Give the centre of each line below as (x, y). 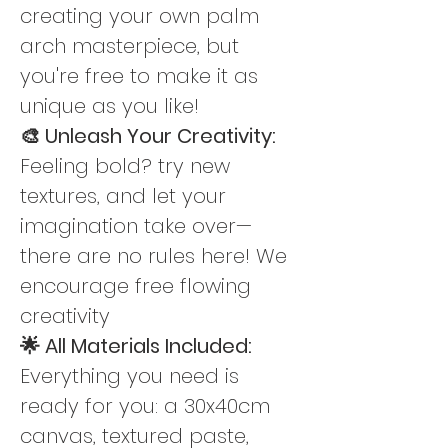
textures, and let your (126, 195)
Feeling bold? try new (128, 165)
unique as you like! (109, 105)
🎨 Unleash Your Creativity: (150, 135)
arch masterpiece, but (132, 45)
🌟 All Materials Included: (138, 345)
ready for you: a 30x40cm (148, 405)
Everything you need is (132, 375)
